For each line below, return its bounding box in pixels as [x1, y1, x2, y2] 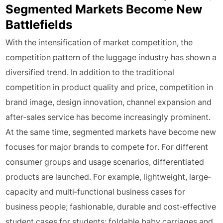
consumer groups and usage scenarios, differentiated [5, 157, 205, 167]
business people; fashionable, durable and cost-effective [5, 202, 217, 212]
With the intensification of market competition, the [5, 37, 193, 47]
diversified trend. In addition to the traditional [5, 67, 175, 77]
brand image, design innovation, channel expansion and [5, 97, 212, 107]
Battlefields [5, 17, 73, 32]
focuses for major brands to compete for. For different [5, 142, 209, 152]
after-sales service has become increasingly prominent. [5, 112, 211, 122]
